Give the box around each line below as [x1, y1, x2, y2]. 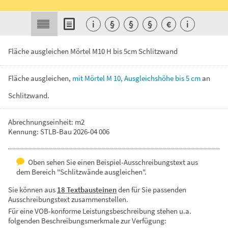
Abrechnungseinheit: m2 [8, 117, 84, 127]
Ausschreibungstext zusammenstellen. [8, 194, 128, 204]
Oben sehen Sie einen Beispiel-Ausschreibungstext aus [26, 157, 198, 167]
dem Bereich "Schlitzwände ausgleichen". [16, 167, 147, 177]
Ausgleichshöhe [124, 73, 175, 83]
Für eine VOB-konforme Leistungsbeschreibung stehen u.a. [8, 206, 191, 216]
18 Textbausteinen [57, 185, 117, 194]
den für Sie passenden [117, 185, 186, 194]
